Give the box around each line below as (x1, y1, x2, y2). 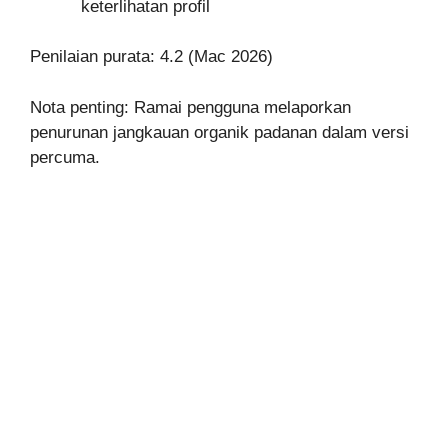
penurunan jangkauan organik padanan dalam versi (30, 122, 409, 142)
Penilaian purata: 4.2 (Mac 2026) (30, 47, 273, 66)
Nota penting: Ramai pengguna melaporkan (30, 97, 351, 117)
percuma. (30, 147, 100, 167)
